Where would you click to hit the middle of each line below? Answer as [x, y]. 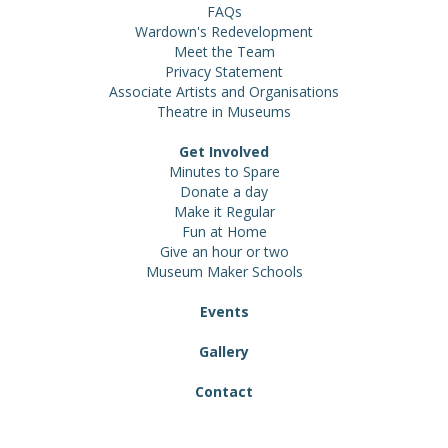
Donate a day [224, 191]
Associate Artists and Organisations [224, 91]
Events [224, 311]
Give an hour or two [224, 251]
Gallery [224, 351]
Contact [224, 391]
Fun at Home [224, 231]
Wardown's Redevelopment [224, 31]
